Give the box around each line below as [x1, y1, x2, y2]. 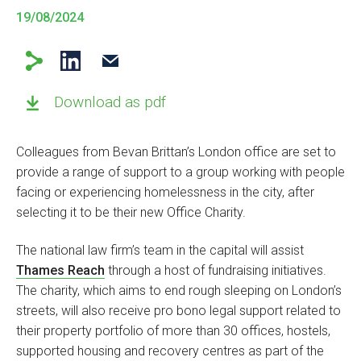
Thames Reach [16, 262, 105, 278]
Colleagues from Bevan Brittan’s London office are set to [16, 143, 336, 160]
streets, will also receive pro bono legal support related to [16, 302, 341, 318]
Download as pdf [54, 92, 166, 111]
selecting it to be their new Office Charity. [16, 204, 246, 220]
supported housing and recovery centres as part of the [16, 342, 324, 359]
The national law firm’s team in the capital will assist [16, 242, 304, 258]
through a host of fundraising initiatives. [105, 262, 326, 278]
